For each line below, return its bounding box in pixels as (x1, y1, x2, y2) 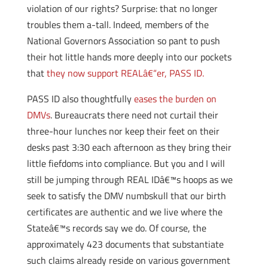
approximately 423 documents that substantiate (26, 237, 224, 251)
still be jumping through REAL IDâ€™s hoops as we (26, 172, 233, 187)
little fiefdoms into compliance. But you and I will (26, 156, 225, 170)
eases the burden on (133, 92, 217, 106)
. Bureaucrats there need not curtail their (50, 108, 218, 122)
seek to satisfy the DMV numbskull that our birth (26, 188, 226, 203)
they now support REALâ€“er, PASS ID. (46, 66, 204, 80)
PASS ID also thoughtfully (26, 92, 134, 106)
